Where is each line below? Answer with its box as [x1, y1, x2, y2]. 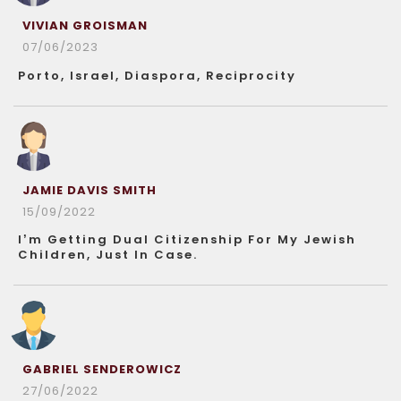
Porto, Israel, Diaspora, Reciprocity [18, 67, 296, 84]
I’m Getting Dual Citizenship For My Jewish [18, 231, 356, 248]
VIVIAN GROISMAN [22, 17, 148, 34]
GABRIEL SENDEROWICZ [22, 361, 182, 378]
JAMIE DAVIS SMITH [22, 182, 157, 199]
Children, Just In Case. [18, 246, 198, 263]
